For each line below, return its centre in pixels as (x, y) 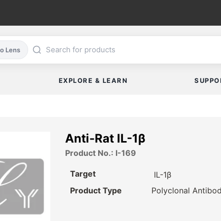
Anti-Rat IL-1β (105, 139)
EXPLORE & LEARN (93, 81)
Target (83, 174)
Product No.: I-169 (101, 153)
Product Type (96, 191)
